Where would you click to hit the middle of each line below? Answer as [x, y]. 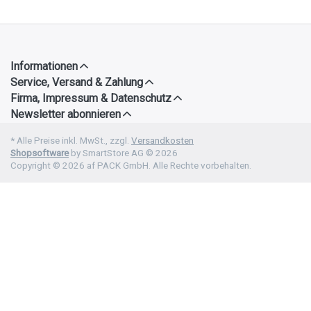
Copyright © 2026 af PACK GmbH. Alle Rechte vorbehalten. [131, 165]
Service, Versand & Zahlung [77, 82]
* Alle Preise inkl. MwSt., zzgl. [71, 140]
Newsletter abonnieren [66, 114]
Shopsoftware [40, 152]
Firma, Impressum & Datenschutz [91, 98]
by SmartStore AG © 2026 [123, 152]
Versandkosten [162, 140]
